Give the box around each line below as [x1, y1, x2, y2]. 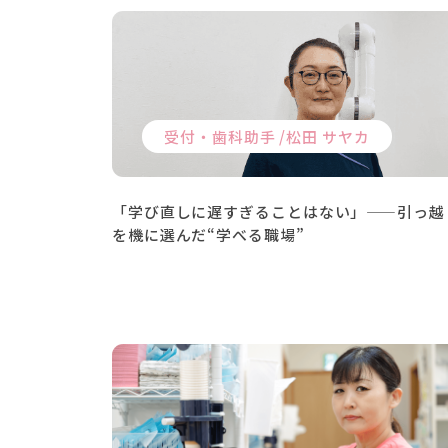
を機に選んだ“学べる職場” [112, 223, 305, 245]
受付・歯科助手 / [164, 125, 287, 147]
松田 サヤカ [286, 125, 370, 147]
